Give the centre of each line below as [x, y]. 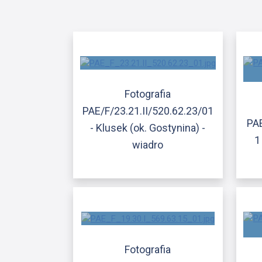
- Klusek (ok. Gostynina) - [148, 127]
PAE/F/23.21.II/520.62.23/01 [148, 111]
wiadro [148, 144]
